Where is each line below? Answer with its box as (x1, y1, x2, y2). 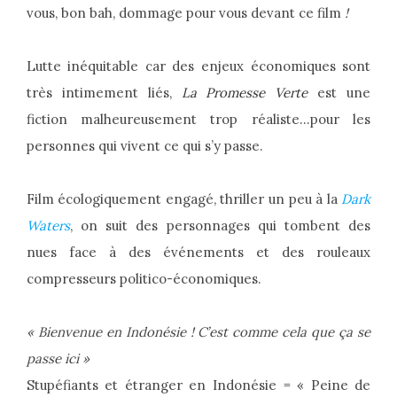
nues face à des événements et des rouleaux (26, 244, 371, 261)
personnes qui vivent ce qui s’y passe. (26, 137, 263, 155)
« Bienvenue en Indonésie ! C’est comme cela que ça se (26, 323, 371, 341)
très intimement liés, (26, 84, 182, 102)
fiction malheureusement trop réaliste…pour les (26, 111, 371, 128)
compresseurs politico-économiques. (26, 270, 261, 288)
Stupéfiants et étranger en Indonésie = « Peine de (26, 377, 371, 394)
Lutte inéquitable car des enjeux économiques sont (26, 58, 371, 75)
